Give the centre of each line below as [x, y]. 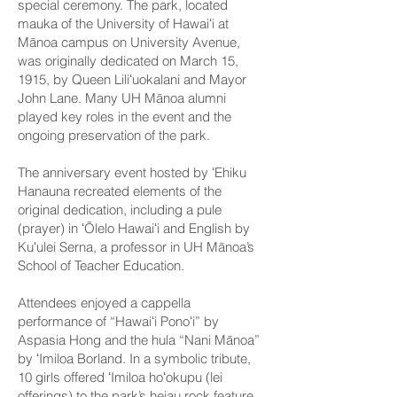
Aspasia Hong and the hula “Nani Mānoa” [139, 340]
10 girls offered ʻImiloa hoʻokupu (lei [120, 377]
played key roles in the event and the [125, 117]
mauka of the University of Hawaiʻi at [123, 23]
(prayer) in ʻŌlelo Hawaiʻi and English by [134, 228]
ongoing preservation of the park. [114, 135]
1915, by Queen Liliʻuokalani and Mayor [132, 79]
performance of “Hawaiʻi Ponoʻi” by [118, 321]
